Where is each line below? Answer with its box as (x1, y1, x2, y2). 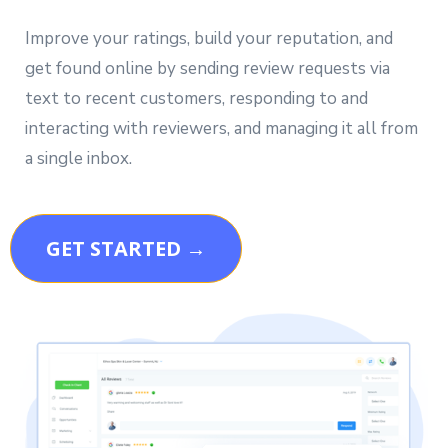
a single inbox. (25, 146, 132, 170)
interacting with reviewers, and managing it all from (25, 116, 418, 140)
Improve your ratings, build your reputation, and (25, 26, 393, 50)
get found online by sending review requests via (25, 56, 390, 80)
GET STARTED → (46, 234, 206, 262)
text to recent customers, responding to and (25, 86, 368, 110)
